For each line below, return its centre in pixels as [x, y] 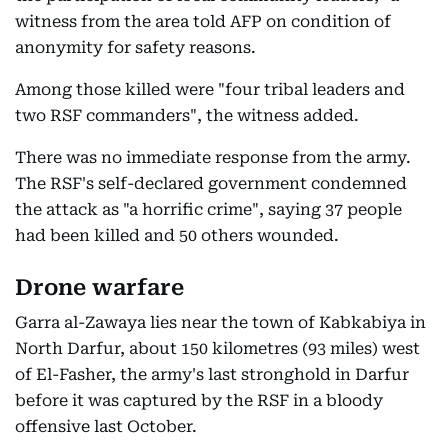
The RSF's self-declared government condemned [211, 183]
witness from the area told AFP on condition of [203, 21]
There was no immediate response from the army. [213, 157]
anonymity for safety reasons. [135, 47]
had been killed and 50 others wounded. [177, 235]
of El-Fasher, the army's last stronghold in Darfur [212, 374]
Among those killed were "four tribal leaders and [210, 89]
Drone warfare [99, 287]
